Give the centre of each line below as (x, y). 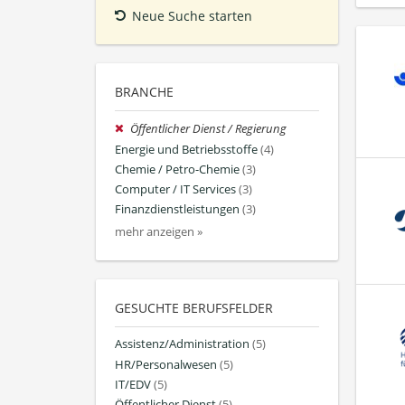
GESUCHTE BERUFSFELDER (194, 308)
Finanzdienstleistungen (177, 210)
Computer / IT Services (175, 190)
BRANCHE (144, 92)
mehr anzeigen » (159, 232)
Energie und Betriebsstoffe (186, 149)
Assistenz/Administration (182, 344)
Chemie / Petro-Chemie (177, 169)
